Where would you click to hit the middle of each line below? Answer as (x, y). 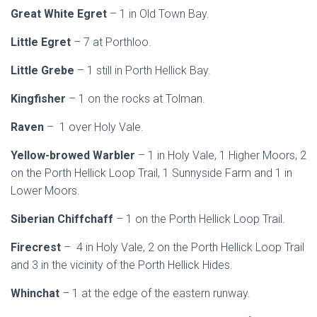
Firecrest (37, 247)
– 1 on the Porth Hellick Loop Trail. (201, 219)
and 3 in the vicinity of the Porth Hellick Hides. (122, 265)
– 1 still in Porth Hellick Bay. (144, 70)
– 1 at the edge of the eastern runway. (156, 293)
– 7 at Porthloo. (113, 42)
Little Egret (42, 42)
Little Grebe (44, 70)
